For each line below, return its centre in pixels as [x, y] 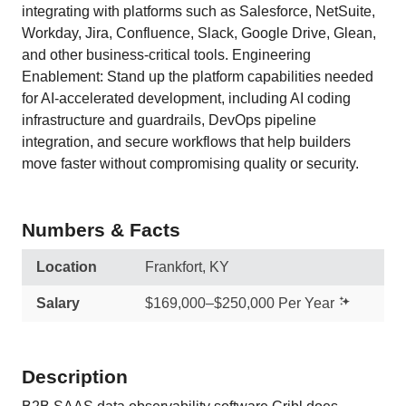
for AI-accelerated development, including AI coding [186, 98]
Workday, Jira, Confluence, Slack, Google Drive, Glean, [199, 33]
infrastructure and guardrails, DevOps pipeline [169, 120]
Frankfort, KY [187, 267]
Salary [58, 303]
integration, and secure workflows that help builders [186, 142]
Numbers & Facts [101, 230]
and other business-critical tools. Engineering [166, 55]
